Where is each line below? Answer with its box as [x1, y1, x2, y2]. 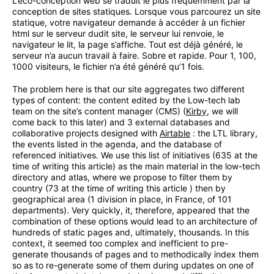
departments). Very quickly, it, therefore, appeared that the [12, 204, 250, 215]
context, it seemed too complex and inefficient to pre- [12, 237, 228, 248]
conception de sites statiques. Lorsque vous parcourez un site [12, 6, 261, 17]
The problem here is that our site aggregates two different [12, 83, 245, 94]
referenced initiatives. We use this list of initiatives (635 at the [12, 149, 257, 160]
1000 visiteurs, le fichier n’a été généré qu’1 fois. [12, 61, 204, 72]
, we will [207, 105, 238, 116]
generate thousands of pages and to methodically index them [12, 248, 259, 259]
